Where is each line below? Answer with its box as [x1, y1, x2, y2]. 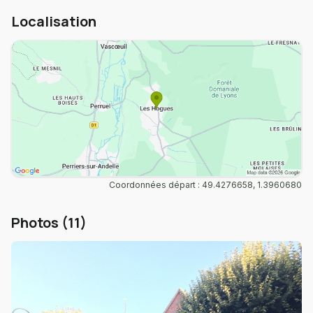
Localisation [11, 12, 96, 31]
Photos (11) [11, 213, 87, 233]
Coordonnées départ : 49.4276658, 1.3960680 [109, 180, 302, 191]
